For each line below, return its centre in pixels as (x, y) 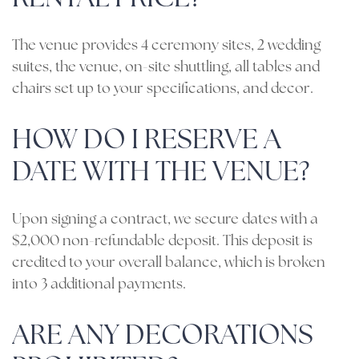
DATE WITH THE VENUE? (161, 173)
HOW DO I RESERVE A (147, 141)
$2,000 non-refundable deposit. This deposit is (162, 242)
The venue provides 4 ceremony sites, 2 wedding (166, 46)
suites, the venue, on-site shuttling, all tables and (166, 68)
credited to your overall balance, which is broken (169, 263)
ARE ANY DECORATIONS (163, 337)
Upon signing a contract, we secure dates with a (165, 220)
